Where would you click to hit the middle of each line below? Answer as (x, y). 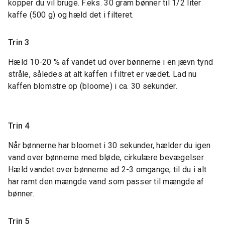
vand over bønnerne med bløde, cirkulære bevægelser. (108, 158)
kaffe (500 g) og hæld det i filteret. (71, 15)
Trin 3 (19, 43)
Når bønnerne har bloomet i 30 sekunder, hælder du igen (109, 146)
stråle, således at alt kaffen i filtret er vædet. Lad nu (102, 74)
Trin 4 (19, 126)
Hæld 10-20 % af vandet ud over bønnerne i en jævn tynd (111, 62)
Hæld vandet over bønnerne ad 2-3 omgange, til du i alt (107, 170)
